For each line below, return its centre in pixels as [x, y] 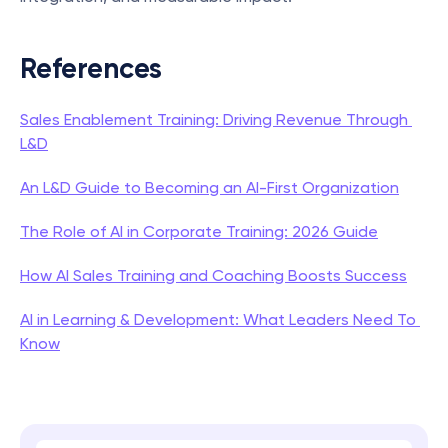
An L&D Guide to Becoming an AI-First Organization [209, 187]
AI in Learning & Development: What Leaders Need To [218, 319]
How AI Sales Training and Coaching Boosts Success [213, 275]
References [91, 68]
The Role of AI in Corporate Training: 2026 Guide [199, 231]
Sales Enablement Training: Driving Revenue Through [214, 119]
